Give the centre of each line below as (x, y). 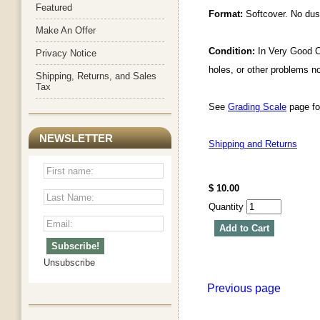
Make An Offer (66, 30)
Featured (54, 7)
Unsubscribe (69, 262)
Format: (227, 14)
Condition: (232, 51)
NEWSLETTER (76, 139)
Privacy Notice (66, 53)
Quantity (227, 207)
